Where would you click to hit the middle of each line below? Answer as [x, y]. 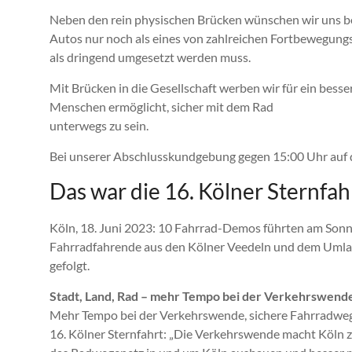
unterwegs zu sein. [99, 126]
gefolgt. [70, 266]
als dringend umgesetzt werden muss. [150, 57]
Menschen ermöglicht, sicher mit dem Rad [161, 107]
